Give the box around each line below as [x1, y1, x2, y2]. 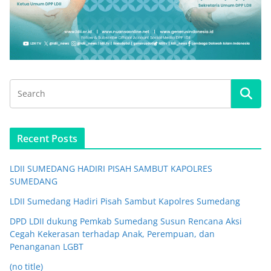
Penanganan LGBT [10, 241, 83, 253]
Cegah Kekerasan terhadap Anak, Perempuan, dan [10, 228, 215, 240]
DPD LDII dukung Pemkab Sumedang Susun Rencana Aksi [10, 215, 242, 227]
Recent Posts [17, 132, 77, 146]
